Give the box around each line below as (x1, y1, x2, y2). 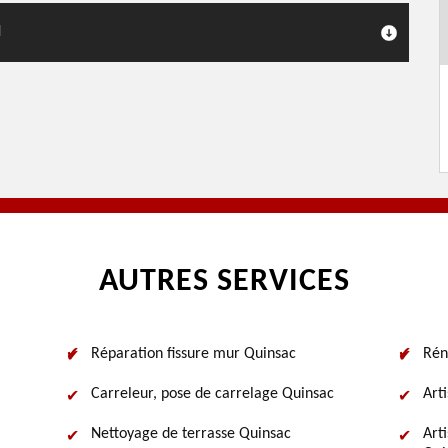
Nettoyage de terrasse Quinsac (91, 426, 291, 442)
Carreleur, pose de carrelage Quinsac (91, 386, 334, 402)
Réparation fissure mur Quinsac (91, 346, 296, 362)
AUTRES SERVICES (98, 266, 350, 298)
